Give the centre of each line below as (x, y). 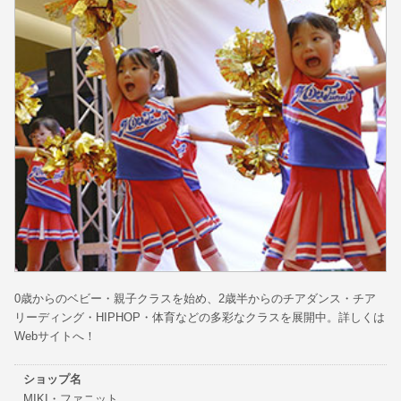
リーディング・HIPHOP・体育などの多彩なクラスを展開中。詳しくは (200, 317)
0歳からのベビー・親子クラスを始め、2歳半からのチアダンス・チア (195, 299)
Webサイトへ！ (55, 336)
